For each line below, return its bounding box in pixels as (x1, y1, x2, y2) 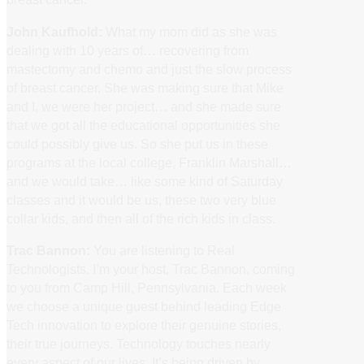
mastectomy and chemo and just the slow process (6, 61, 292, 76)
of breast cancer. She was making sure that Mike (6, 80, 284, 95)
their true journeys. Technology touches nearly (6, 336, 271, 351)
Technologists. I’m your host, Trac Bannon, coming (6, 261, 295, 276)
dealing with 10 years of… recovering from (6, 42, 249, 58)
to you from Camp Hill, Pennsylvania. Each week (6, 279, 287, 295)
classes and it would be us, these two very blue (6, 192, 276, 207)
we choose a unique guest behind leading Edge (6, 298, 281, 314)
